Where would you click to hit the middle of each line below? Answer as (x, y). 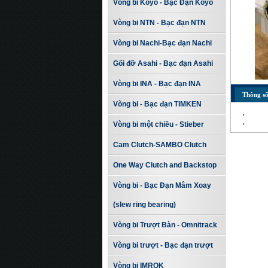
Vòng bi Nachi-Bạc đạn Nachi (162, 43)
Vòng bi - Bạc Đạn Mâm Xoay (162, 185)
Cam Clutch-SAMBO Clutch (160, 145)
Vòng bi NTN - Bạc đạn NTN (159, 23)
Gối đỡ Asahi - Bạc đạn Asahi (163, 63)
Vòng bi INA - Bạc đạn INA (157, 84)
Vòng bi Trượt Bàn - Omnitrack (165, 225)
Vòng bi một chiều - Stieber (159, 124)
